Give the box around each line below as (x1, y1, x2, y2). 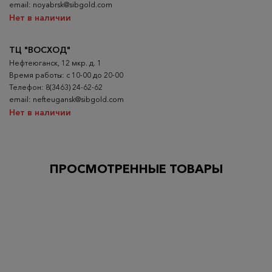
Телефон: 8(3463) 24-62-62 (9, 82, 103, 92)
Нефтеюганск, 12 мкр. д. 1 (9, 58, 101, 67)
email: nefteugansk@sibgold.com (9, 94, 124, 104)
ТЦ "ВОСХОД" (9, 44, 70, 55)
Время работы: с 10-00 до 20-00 (9, 70, 123, 80)
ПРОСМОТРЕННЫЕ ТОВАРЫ (49, 161, 223, 176)
